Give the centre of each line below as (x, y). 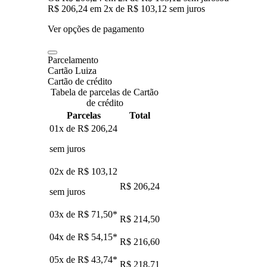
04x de (63, 237)
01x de (63, 128)
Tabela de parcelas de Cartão (105, 92)
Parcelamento (73, 60)
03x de (63, 214)
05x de (63, 259)
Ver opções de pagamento (96, 29)
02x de (63, 171)
